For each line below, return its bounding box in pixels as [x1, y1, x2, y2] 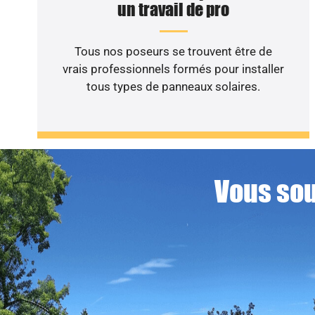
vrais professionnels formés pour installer [63, 62, 285, 77]
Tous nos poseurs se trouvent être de [75, 44, 273, 59]
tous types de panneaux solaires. [86, 79, 261, 94]
